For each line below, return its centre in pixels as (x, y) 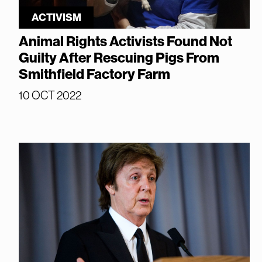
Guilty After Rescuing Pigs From (119, 58)
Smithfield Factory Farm (94, 74)
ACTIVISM (56, 17)
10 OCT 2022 (50, 95)
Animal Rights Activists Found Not (125, 41)
